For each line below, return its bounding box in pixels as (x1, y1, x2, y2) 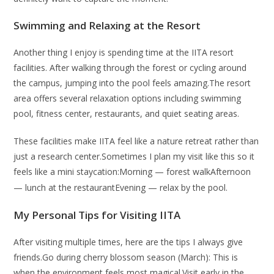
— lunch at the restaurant (13, 182, 116, 194)
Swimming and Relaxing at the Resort (13, 18, 201, 33)
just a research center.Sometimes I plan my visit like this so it (13, 150, 255, 163)
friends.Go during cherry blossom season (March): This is (13, 251, 239, 264)
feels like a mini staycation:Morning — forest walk (13, 166, 211, 178)
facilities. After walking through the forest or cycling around (13, 62, 247, 74)
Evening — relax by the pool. (115, 182, 228, 194)
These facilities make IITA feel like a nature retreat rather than (13, 135, 259, 147)
